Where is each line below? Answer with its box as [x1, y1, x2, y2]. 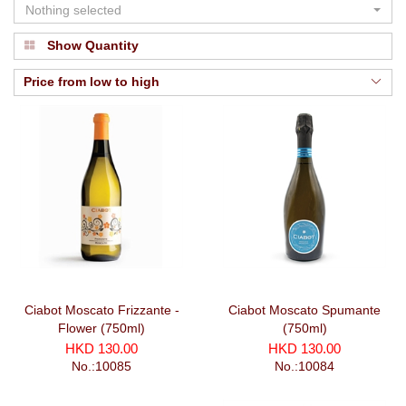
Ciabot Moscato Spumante [228, 302, 381, 317]
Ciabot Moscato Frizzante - [24, 302, 179, 317]
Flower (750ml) [58, 320, 145, 335]
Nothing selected [25, 2, 121, 17]
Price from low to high [24, 73, 159, 89]
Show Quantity [47, 37, 139, 53]
